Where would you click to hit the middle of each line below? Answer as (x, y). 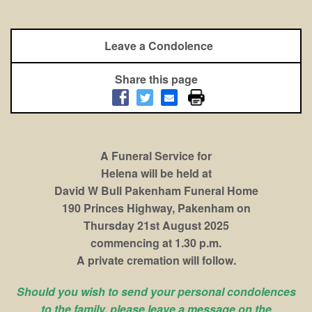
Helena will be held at (156, 173)
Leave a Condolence (158, 46)
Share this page (156, 79)
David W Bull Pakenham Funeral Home (156, 191)
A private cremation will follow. (156, 260)
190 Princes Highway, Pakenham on (156, 208)
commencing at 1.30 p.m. (156, 243)
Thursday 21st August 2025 (156, 226)
